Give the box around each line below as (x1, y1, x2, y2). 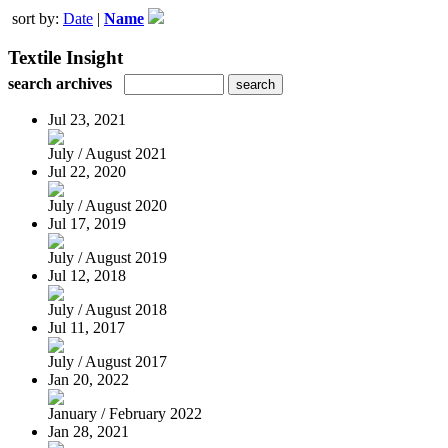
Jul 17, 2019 (48, 214, 126, 232)
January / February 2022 (48, 404, 202, 422)
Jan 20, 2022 (48, 370, 129, 388)
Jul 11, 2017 (48, 318, 125, 336)
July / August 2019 (48, 248, 167, 266)
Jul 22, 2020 (48, 162, 126, 180)
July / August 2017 (48, 352, 167, 370)
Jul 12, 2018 (48, 266, 126, 284)
